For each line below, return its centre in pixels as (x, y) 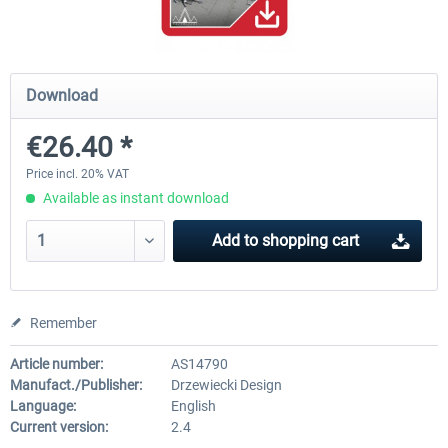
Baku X (118, 79)
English (193, 406)
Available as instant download (134, 198)
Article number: (56, 364)
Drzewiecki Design (226, 385)
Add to (234, 240)
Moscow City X (376, 79)
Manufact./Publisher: (76, 385)
